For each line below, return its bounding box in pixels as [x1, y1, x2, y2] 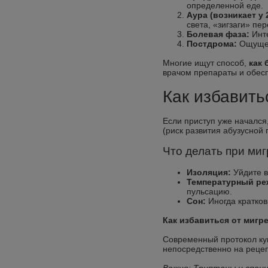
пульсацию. [187, 187, 232, 196]
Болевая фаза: [187, 29, 249, 39]
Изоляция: [187, 167, 231, 177]
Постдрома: [187, 39, 237, 48]
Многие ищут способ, [163, 58, 249, 68]
